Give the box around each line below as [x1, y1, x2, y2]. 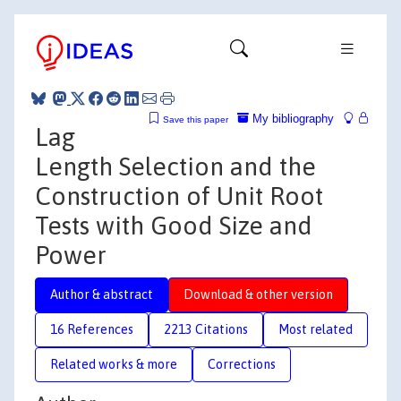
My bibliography [249, 111, 334, 125]
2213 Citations [164, 321, 248, 337]
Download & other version [183, 286, 333, 302]
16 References [50, 321, 133, 337]
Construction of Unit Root [35, 181, 323, 210]
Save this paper [163, 114, 228, 124]
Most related [278, 321, 353, 337]
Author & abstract [50, 286, 153, 302]
